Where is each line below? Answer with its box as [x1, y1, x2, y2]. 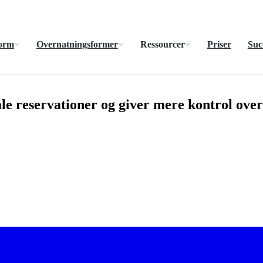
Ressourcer [140, 39, 185, 49]
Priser [207, 39, 231, 49]
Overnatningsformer [36, 39, 118, 49]
